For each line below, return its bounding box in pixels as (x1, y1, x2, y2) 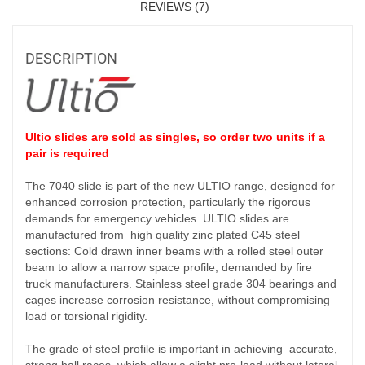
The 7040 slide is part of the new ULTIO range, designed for (25, 178, 335, 192)
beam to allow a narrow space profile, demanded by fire (25, 260, 312, 274)
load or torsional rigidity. (25, 309, 147, 323)
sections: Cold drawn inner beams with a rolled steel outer (25, 244, 323, 257)
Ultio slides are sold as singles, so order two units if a (25, 130, 325, 143)
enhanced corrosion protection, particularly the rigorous (25, 195, 310, 209)
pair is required (25, 146, 109, 160)
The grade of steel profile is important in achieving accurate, (25, 341, 337, 355)
